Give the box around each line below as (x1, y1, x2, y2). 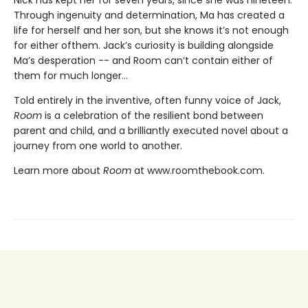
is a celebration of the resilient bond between (42, 108, 263, 122)
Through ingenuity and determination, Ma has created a (14, 8, 285, 22)
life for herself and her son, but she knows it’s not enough (14, 23, 289, 37)
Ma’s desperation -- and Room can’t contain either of (14, 53, 273, 67)
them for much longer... (14, 68, 128, 82)
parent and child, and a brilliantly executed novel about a (14, 123, 288, 137)
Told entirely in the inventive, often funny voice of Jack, (14, 93, 281, 107)
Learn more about (14, 163, 103, 177)
